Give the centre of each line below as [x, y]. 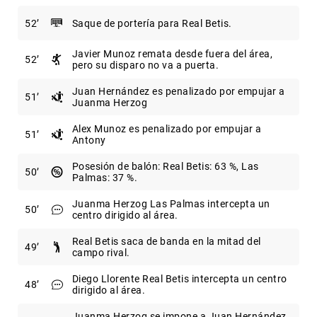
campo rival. [101, 253]
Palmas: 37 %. [104, 178]
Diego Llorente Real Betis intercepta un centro [179, 279]
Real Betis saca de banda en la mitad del [166, 242]
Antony [89, 140]
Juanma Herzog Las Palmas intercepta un [171, 204]
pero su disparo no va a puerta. [145, 65]
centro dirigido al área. [125, 215]
